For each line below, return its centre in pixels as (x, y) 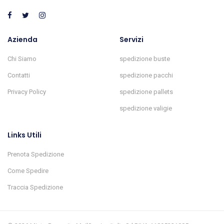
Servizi (131, 40)
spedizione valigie (146, 108)
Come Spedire (28, 171)
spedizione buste (145, 59)
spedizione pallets (146, 92)
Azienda (22, 40)
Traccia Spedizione (35, 187)
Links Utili (24, 135)
